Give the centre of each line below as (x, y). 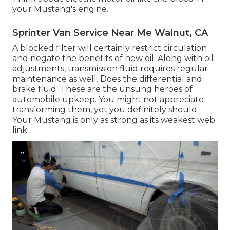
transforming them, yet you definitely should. (106, 109)
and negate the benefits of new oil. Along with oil (113, 58)
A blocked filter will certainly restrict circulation (110, 48)
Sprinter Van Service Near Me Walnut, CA (110, 33)
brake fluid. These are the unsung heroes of (102, 89)
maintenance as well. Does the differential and (107, 79)
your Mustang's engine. (60, 9)
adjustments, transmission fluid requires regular (110, 68)
